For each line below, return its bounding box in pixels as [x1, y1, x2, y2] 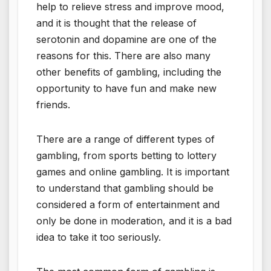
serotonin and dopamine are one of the [36, 33, 217, 45]
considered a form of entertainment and [36, 198, 220, 211]
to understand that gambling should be [36, 181, 214, 194]
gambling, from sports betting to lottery [36, 149, 217, 162]
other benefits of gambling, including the [36, 65, 221, 78]
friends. [36, 98, 70, 111]
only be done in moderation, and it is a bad [36, 214, 232, 227]
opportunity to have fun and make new [36, 82, 217, 94]
